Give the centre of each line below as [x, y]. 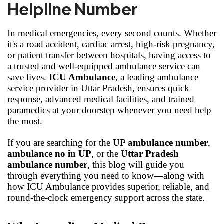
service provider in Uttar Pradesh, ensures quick [98, 88]
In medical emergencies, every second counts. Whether [112, 33]
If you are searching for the [60, 142]
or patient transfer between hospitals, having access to [109, 55]
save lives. [28, 77]
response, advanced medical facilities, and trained [101, 99]
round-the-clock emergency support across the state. [106, 197]
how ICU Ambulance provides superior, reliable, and [108, 186]
